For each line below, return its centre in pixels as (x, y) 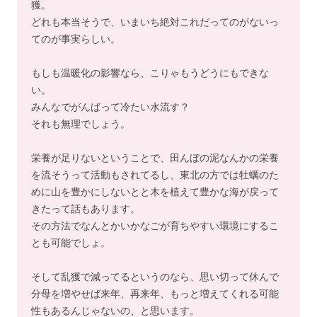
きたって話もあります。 (86, 208)
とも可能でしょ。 (71, 242)
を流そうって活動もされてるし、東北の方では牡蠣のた (155, 174)
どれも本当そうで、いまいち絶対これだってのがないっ (155, 22)
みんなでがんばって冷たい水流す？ (110, 106)
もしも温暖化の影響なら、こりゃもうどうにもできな (150, 73)
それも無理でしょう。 (81, 123)
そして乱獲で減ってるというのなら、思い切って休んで (155, 276)
